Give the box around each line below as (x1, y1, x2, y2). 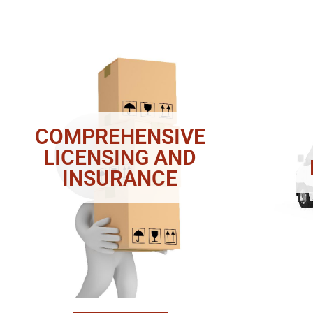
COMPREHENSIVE (34, 124, 205, 150)
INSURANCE (62, 166, 178, 191)
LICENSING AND (43, 145, 197, 170)
